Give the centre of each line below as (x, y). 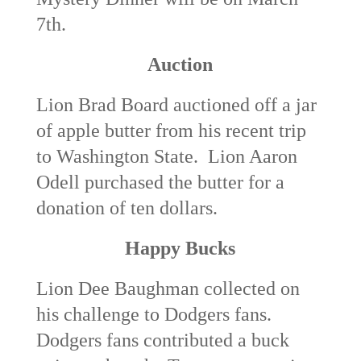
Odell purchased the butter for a (160, 182)
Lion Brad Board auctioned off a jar (176, 104)
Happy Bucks (180, 248)
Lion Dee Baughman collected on (168, 288)
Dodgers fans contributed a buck (162, 340)
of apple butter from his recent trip (171, 130)
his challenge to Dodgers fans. (154, 314)
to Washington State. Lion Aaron (166, 156)
